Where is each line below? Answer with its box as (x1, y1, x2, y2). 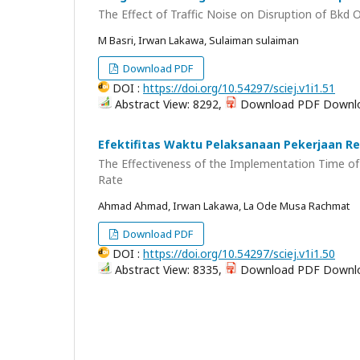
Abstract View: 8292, (112, 96, 225, 112)
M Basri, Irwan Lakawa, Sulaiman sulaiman (98, 33, 299, 48)
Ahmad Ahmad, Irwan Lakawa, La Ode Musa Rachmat (98, 198, 350, 213)
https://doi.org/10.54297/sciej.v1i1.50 (143, 245, 335, 261)
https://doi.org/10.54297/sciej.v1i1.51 (143, 80, 335, 96)
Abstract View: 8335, (112, 261, 225, 277)
